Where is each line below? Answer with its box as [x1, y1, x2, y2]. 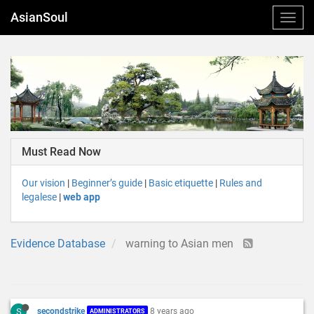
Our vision [22, 177, 65, 189]
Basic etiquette [149, 177, 213, 189]
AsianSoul [11, 10, 68, 25]
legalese [22, 191, 57, 203]
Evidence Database [11, 236, 105, 250]
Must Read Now [22, 144, 101, 158]
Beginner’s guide [71, 177, 142, 189]
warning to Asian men [125, 236, 236, 250]
